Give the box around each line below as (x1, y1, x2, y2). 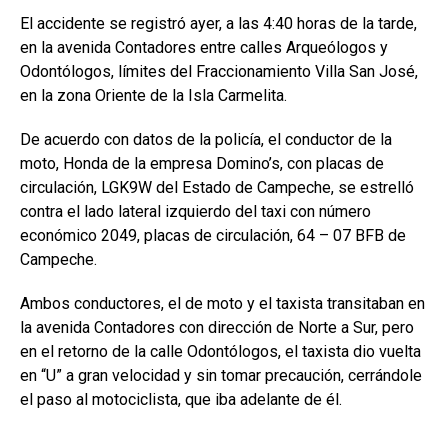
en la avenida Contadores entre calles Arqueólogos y (20, 37, 388, 57)
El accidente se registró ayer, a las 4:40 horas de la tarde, (20, 13, 417, 33)
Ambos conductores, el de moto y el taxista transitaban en (20, 293, 425, 313)
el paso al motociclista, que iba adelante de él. (20, 389, 342, 409)
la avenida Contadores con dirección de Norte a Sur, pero (20, 317, 414, 337)
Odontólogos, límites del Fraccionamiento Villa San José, (20, 61, 418, 81)
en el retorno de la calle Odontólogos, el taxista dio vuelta (20, 341, 421, 361)
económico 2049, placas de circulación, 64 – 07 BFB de (20, 225, 406, 245)
